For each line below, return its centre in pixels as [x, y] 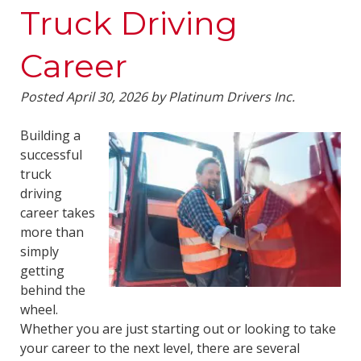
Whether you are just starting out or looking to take [178, 329]
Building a [50, 136]
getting [42, 271]
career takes [57, 213]
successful [51, 155]
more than [52, 232]
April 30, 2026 [106, 97]
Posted [43, 97]
